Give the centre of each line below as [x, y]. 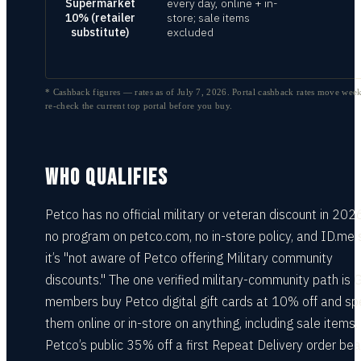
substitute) [100, 32]
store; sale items [208, 18]
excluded [190, 32]
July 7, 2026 [202, 92]
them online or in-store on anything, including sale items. [201, 323]
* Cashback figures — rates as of [111, 92]
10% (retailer [100, 18]
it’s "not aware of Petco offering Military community [189, 258]
